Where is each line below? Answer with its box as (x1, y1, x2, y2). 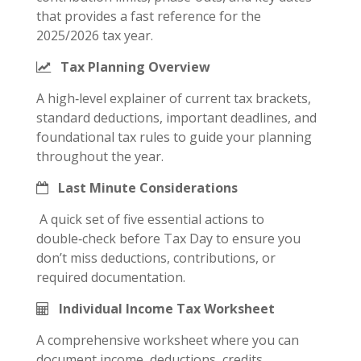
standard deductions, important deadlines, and (36, 109, 317, 127)
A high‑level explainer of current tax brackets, (36, 89, 311, 107)
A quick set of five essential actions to (36, 210, 264, 228)
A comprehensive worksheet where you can (36, 331, 299, 349)
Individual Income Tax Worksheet (52, 300, 275, 317)
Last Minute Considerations (52, 179, 238, 197)
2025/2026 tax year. (36, 27, 153, 44)
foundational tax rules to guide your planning (36, 128, 312, 146)
